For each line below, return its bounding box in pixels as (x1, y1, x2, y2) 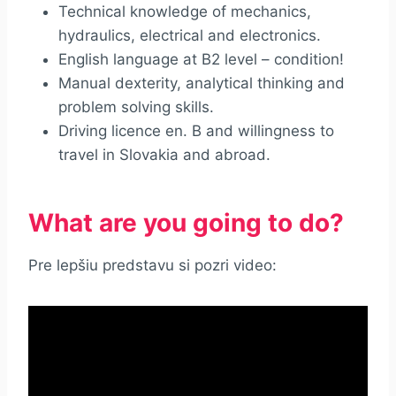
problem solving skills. (58, 97, 214, 116)
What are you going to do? (28, 207, 344, 238)
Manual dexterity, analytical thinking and (58, 73, 345, 92)
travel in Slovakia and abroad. (58, 145, 270, 164)
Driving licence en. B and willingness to (58, 121, 334, 140)
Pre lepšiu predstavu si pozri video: (28, 255, 277, 274)
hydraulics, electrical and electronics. (58, 26, 321, 44)
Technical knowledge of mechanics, (58, 2, 311, 20)
